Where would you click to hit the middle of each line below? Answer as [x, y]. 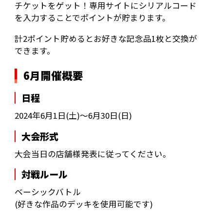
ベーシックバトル [47, 192]
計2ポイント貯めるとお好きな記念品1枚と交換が [106, 39]
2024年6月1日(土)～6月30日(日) [73, 115]
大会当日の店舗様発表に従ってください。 [92, 154]
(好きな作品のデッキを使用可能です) [83, 204]
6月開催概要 [53, 75]
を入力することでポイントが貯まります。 [92, 18]
